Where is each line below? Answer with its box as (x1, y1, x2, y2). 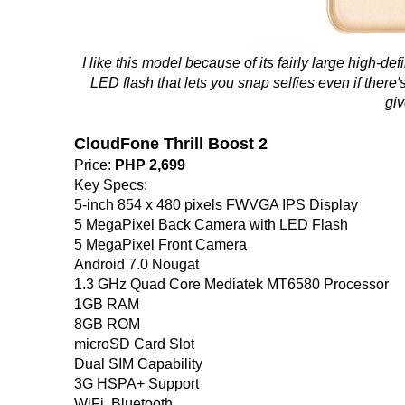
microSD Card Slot (74, 335, 194, 352)
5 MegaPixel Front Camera (74, 236, 247, 252)
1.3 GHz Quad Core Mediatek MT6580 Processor (74, 276, 389, 292)
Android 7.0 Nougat (74, 256, 199, 272)
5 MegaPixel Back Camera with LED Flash (74, 216, 348, 232)
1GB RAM (74, 296, 139, 312)
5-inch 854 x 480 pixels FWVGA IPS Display (74, 196, 358, 212)
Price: (74, 156, 115, 173)
